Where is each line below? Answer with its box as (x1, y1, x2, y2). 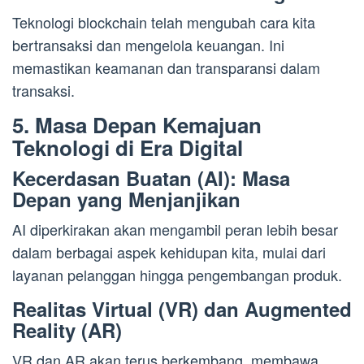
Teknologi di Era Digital (12, 132, 243, 162)
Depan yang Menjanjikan (12, 184, 240, 213)
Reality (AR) (12, 315, 122, 344)
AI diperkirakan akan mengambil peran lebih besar (12, 218, 338, 240)
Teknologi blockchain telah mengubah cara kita (12, 11, 315, 32)
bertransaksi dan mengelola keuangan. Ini (12, 33, 284, 55)
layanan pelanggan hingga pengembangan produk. (12, 263, 342, 285)
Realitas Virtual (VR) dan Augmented (12, 294, 352, 323)
